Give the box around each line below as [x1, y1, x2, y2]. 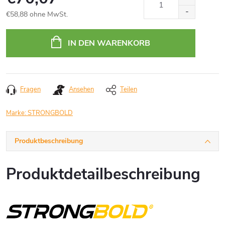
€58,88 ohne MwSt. [6, 10, 68, 19]
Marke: [6, 108, 28, 118]
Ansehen [69, 85, 94, 94]
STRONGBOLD [28, 108, 73, 118]
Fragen [20, 85, 41, 94]
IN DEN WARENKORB [68, 38, 150, 49]
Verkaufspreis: [6, 20, 50, 30]
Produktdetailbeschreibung [6, 164, 200, 185]
